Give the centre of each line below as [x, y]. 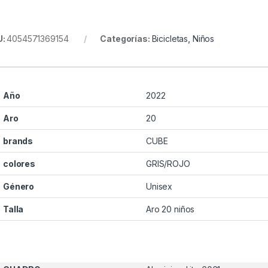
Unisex [159, 187]
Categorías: [126, 39]
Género [19, 187]
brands [18, 141]
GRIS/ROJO [168, 164]
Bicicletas [170, 39]
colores [19, 164]
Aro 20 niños [170, 209]
